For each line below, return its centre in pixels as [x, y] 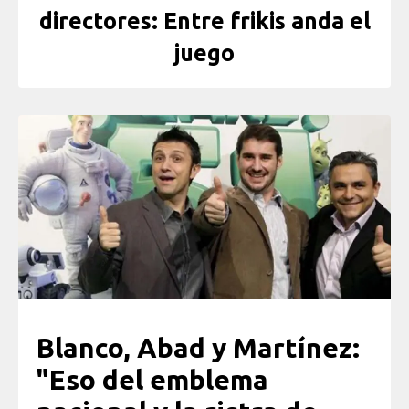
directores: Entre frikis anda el [204, 21]
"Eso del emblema [152, 379]
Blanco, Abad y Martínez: [198, 347]
